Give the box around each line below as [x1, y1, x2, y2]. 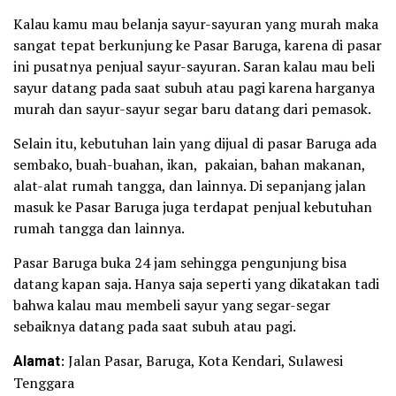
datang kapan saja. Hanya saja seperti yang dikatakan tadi [13, 273, 379, 293]
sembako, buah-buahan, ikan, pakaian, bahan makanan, [13, 154, 365, 174]
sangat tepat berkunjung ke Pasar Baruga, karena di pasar [13, 34, 382, 55]
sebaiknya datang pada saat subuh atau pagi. [13, 316, 296, 336]
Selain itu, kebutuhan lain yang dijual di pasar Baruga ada [13, 133, 377, 153]
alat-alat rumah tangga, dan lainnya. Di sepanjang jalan [13, 175, 366, 195]
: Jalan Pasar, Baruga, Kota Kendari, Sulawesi [60, 350, 343, 370]
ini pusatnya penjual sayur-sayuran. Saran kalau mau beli [13, 56, 375, 76]
